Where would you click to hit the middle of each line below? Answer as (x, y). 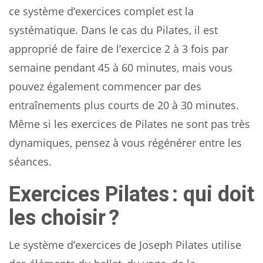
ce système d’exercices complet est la (101, 11)
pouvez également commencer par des (105, 86)
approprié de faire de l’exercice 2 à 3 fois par (119, 48)
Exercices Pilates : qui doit (131, 194)
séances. (30, 161)
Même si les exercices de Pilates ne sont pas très (129, 124)
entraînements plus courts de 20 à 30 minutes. (124, 105)
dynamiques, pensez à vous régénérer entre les (125, 142)
